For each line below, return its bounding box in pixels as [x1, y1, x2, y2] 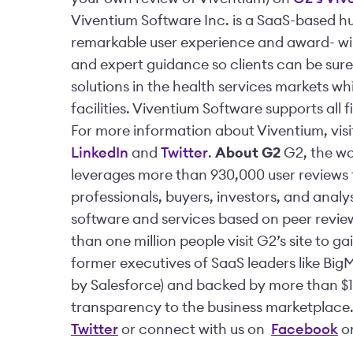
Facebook [271, 322, 338, 337]
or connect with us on [118, 322, 271, 337]
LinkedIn [71, 146, 128, 161]
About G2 [215, 146, 281, 161]
